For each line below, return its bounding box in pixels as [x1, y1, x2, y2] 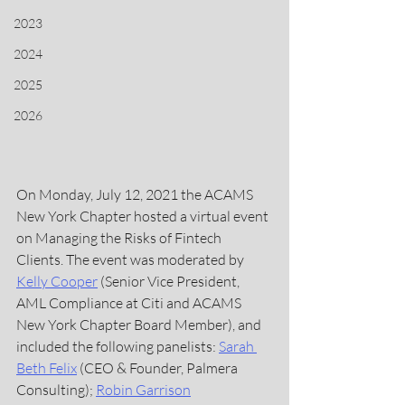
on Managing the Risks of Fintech [16, 228, 224, 247]
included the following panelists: [16, 336, 219, 355]
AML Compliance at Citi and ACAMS [16, 293, 244, 312]
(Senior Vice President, [98, 271, 242, 290]
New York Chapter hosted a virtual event [16, 206, 271, 225]
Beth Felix [16, 358, 77, 377]
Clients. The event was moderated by [16, 250, 247, 268]
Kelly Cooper [16, 271, 98, 290]
